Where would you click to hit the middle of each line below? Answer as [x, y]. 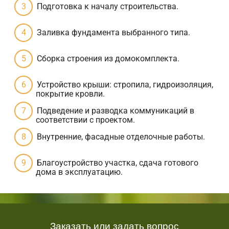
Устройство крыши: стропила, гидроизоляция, [125, 85]
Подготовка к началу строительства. [108, 7]
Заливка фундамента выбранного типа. [113, 33]
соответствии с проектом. [85, 120]
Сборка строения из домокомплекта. [108, 59]
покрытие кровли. [70, 94]
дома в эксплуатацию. [79, 172]
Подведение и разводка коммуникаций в [116, 111]
